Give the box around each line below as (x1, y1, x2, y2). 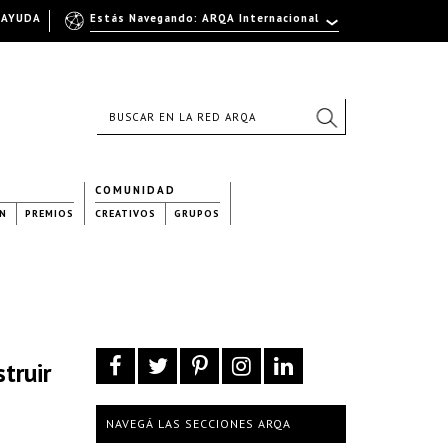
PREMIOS (25, 207, 74, 220)
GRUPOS (174, 207, 220, 220)
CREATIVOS (95, 207, 156, 220)
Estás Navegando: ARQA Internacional (89, 11, 319, 25)
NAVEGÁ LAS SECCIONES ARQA (106, 416, 291, 431)
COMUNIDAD (95, 183, 176, 197)
